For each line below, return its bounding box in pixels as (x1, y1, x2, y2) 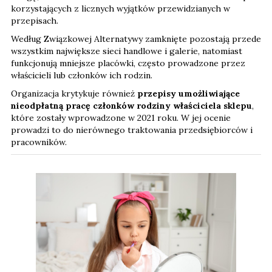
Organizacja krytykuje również (11, 87, 137, 99)
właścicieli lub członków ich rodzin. (11, 69, 152, 81)
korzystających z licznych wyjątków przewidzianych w (11, 2, 230, 14)
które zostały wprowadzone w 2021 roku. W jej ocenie (11, 112, 231, 123)
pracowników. (11, 136, 67, 148)
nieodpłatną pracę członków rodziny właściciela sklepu (11, 100, 252, 111)
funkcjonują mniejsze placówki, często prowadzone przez (11, 57, 245, 69)
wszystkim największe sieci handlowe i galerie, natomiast (11, 45, 242, 56)
